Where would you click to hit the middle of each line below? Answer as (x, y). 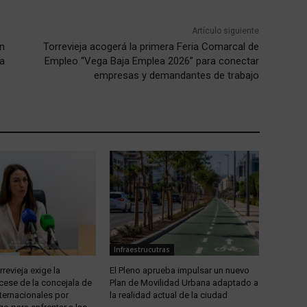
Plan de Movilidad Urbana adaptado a (184, 282)
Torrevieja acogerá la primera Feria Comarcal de (151, 46)
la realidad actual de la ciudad (168, 295)
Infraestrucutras (142, 249)
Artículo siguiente (226, 30)
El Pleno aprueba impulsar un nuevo (179, 270)
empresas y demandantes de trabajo (177, 75)
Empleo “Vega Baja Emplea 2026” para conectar (152, 61)
